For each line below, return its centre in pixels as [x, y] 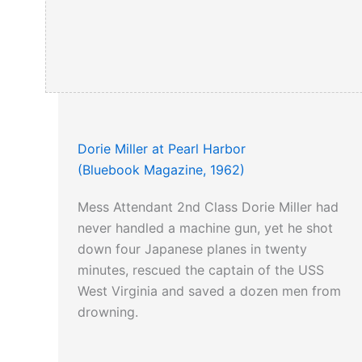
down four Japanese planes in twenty [192, 249]
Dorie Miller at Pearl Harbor [162, 149]
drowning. [108, 312]
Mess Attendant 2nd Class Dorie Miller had [208, 207]
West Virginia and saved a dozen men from [209, 291]
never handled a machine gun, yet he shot [205, 228]
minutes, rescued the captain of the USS [201, 270]
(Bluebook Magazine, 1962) [161, 170]
